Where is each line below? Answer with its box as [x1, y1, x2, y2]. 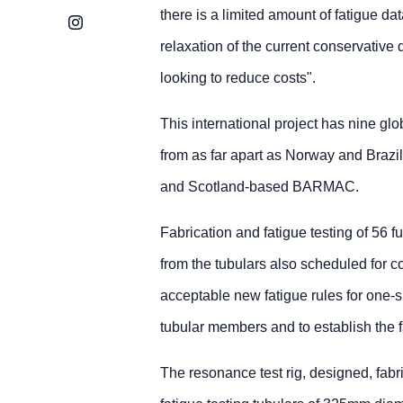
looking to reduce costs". [159, 70, 316, 85]
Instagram [68, 13, 131, 29]
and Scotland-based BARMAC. [159, 179, 359, 194]
